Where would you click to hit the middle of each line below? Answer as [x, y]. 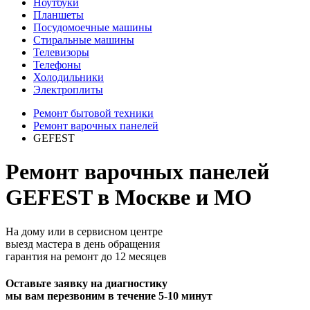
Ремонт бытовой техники [93, 113]
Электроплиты [68, 90]
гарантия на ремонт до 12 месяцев [86, 256]
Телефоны [57, 65]
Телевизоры [61, 52]
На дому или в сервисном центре [84, 231]
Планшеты [58, 15]
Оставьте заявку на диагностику [86, 284]
